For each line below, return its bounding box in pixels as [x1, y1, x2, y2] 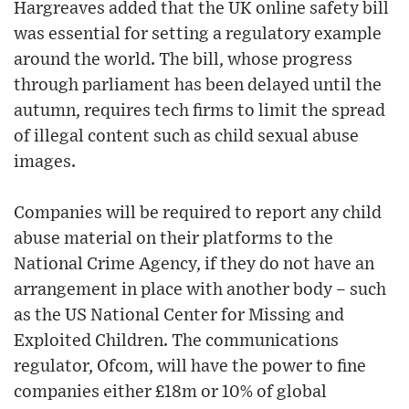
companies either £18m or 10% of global [14, 383, 327, 401]
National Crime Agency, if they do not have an [14, 255, 374, 273]
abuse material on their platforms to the [14, 229, 333, 247]
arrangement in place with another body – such [14, 280, 386, 299]
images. [14, 152, 76, 171]
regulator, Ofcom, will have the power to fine [14, 357, 366, 375]
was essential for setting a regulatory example [14, 25, 382, 43]
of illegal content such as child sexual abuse [14, 127, 359, 145]
